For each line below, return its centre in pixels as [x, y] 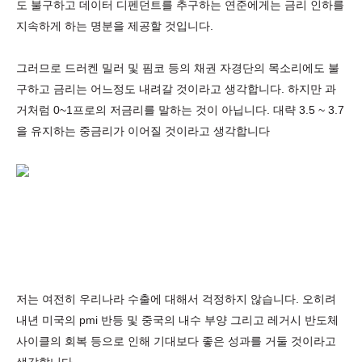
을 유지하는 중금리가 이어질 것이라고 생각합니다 [143, 131]
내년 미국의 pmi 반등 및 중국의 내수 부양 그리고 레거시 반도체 [177, 320]
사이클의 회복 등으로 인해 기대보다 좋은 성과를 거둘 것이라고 [176, 341]
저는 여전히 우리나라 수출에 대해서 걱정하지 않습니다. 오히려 [176, 299]
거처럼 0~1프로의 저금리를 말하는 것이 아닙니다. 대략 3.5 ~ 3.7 [180, 110]
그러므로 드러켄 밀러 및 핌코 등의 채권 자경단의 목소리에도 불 [178, 68]
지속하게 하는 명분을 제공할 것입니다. [115, 26]
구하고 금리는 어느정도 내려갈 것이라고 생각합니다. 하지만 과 [176, 89]
